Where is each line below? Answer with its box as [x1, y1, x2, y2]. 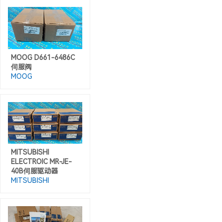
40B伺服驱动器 [11, 166, 58, 175]
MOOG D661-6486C [11, 53, 75, 61]
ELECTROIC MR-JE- [11, 157, 72, 166]
